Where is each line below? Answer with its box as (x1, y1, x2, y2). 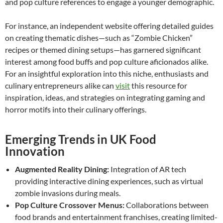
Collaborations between (124, 200, 209, 210)
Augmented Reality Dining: (15, 164, 109, 174)
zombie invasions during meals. (15, 188, 120, 198)
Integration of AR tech (109, 164, 186, 174)
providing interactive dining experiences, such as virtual (15, 176, 203, 186)
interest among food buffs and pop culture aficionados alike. (5, 56, 208, 66)
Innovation (5, 143, 65, 158)
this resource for (130, 80, 187, 90)
